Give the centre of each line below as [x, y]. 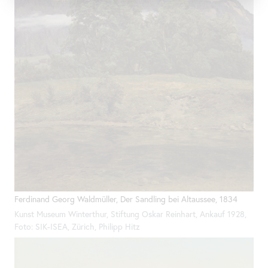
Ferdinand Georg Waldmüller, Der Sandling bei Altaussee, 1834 [126, 200]
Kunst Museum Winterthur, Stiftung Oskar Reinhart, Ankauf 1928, [130, 214]
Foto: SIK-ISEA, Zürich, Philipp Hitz [77, 226]
